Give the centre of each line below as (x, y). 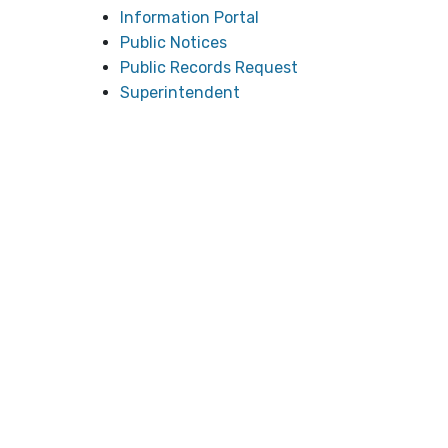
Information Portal (190, 17)
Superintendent (180, 92)
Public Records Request (209, 67)
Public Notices (174, 42)
